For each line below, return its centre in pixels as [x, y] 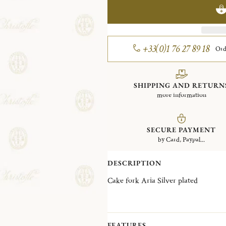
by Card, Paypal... [182, 139]
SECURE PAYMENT [182, 129]
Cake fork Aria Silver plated [177, 181]
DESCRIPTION [134, 163]
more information [181, 95]
